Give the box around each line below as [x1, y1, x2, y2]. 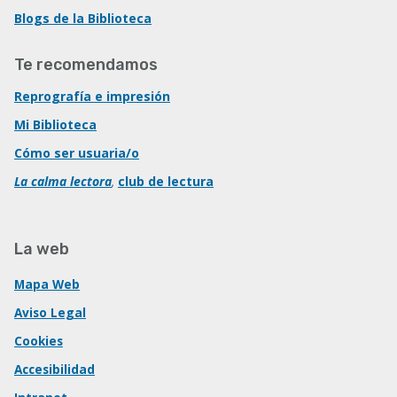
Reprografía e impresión [14, 88, 170, 105]
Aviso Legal [14, 304, 86, 321]
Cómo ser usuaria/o [14, 144, 139, 161]
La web [14, 239, 69, 259]
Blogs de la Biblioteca [14, 10, 152, 27]
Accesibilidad [14, 361, 95, 378]
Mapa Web [14, 276, 80, 292]
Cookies [14, 332, 63, 349]
